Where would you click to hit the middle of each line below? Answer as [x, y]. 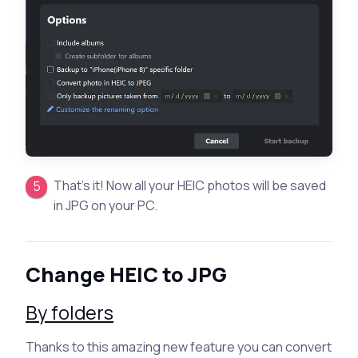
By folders [70, 313]
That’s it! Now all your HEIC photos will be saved [190, 186]
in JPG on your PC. [106, 206]
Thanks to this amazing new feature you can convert [179, 347]
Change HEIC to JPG [126, 275]
